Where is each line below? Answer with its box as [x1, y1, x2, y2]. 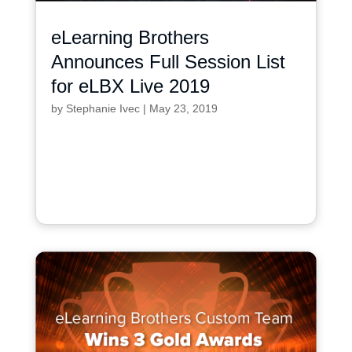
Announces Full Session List [50, 50, 285, 72]
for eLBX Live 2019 [50, 75, 210, 97]
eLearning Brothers [50, 26, 209, 48]
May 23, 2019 [148, 101, 218, 115]
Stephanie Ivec [65, 101, 140, 115]
